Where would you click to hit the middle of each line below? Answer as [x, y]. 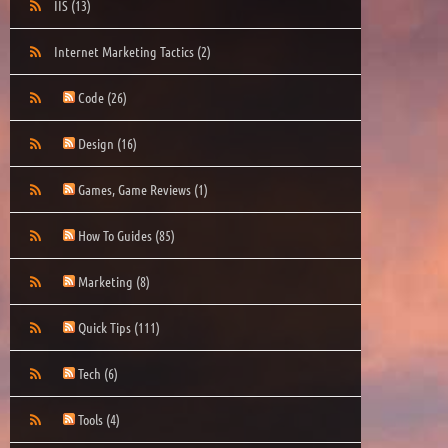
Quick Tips [106, 326]
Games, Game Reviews [136, 188]
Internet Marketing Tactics [125, 50]
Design [97, 142]
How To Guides [116, 234]
